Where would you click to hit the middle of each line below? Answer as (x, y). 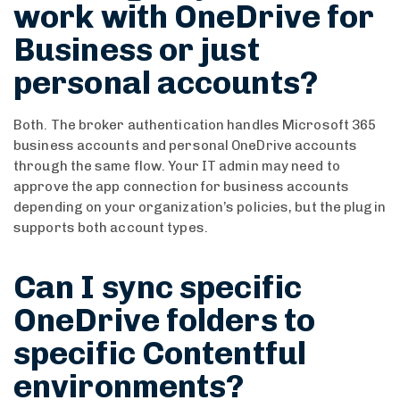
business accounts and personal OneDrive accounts (185, 145)
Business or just (137, 49)
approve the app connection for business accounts (181, 186)
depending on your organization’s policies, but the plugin (200, 207)
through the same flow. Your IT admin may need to (177, 166)
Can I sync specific (158, 287)
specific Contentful (160, 353)
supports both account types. (111, 227)
